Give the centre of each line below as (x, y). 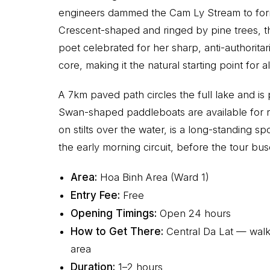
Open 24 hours (194, 214)
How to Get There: (117, 232)
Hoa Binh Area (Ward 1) (153, 177)
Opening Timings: (114, 214)
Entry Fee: (95, 196)
